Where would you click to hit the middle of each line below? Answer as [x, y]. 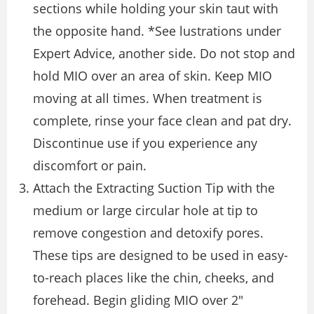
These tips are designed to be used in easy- [161, 255]
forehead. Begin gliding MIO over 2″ [138, 300]
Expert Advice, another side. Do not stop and [164, 54]
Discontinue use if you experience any [145, 143]
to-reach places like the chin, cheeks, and [153, 278]
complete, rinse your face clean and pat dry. [162, 121]
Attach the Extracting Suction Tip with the [154, 188]
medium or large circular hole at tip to [145, 211]
